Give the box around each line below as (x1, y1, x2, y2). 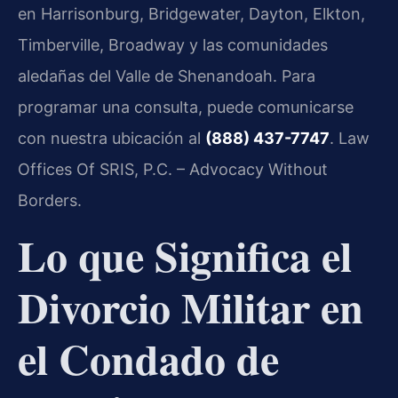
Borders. (18, 191, 82, 211)
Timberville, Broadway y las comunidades (18, 36, 328, 55)
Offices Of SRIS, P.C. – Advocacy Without (18, 160, 328, 179)
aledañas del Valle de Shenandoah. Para (18, 67, 315, 86)
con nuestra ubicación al (18, 129, 205, 148)
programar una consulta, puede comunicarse (18, 98, 354, 117)
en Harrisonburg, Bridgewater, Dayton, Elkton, (18, 4, 365, 24)
